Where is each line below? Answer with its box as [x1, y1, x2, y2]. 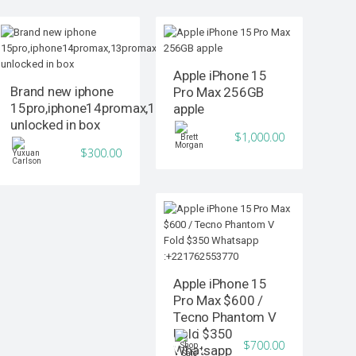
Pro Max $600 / [173, 292, 263, 309]
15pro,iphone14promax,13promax [10, 100, 208, 117]
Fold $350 [173, 326, 234, 342]
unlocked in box [10, 117, 100, 133]
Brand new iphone [10, 83, 114, 100]
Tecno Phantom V [173, 309, 277, 326]
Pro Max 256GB [173, 84, 265, 101]
